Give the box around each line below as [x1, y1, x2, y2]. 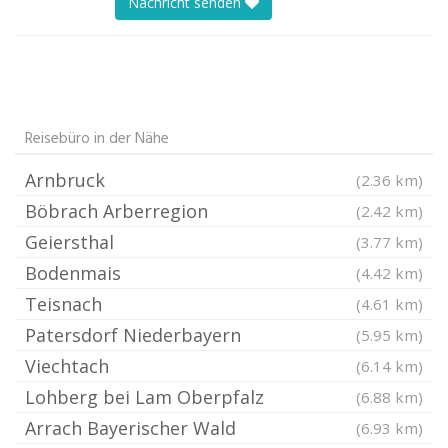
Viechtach [25, 354, 109, 378]
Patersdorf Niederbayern [25, 323, 241, 347]
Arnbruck [25, 168, 105, 192]
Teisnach [25, 292, 102, 316]
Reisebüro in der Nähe [25, 126, 169, 152]
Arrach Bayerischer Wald [25, 416, 236, 440]
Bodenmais [25, 261, 121, 285]
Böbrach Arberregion [25, 199, 208, 223]
